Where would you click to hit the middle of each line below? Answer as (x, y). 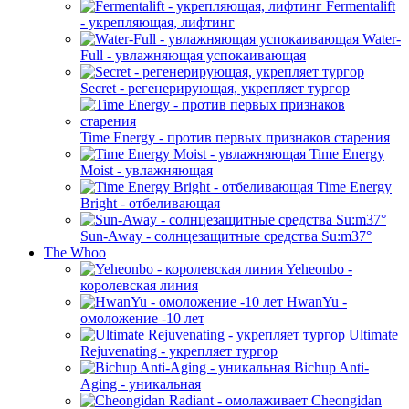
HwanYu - (315, 302)
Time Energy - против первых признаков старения (235, 137)
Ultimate (372, 335)
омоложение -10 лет (142, 318)
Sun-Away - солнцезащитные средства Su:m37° (226, 236)
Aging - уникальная (141, 384)
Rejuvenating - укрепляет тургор (179, 351)
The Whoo (75, 252)
